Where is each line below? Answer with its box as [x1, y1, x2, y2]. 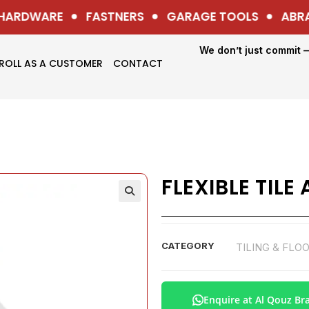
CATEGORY [161, 240, 215, 251]
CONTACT [112, 56, 163, 70]
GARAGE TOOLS [154, 8, 246, 25]
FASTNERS [73, 8, 132, 25]
